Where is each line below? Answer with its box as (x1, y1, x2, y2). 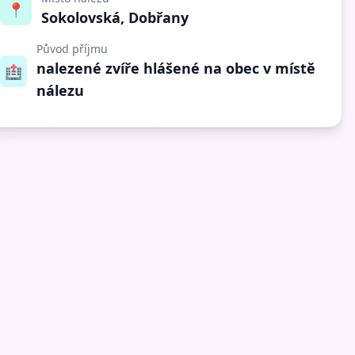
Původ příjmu (36, 41, 108, 56)
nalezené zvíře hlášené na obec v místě (36, 59, 315, 78)
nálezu (36, 81, 84, 100)
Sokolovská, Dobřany (40, 8, 189, 27)
